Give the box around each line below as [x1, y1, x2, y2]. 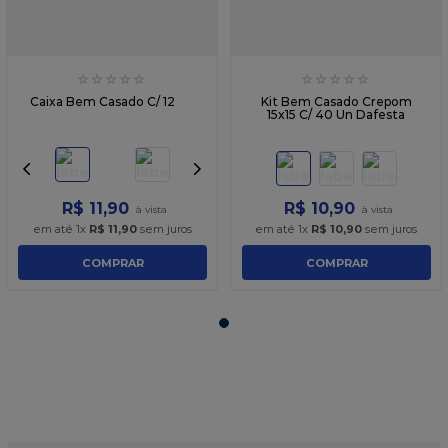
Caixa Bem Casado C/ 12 [30, 94, 175, 110]
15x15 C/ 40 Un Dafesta [267, 107, 405, 123]
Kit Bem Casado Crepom [260, 94, 412, 110]
